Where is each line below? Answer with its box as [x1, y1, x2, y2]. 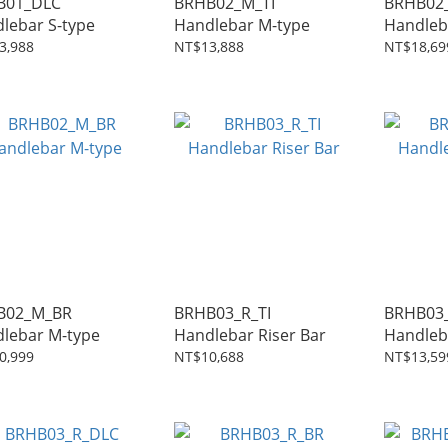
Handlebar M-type [174, 14, 310, 36]
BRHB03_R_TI [174, 302, 271, 324]
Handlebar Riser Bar [258, 324, 326, 346]
